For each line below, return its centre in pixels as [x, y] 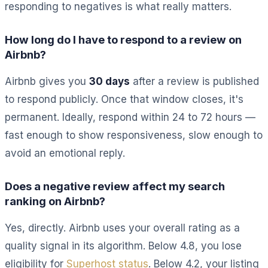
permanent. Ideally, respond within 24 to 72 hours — [130, 117]
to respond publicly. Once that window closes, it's [124, 99]
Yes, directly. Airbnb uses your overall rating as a [122, 228]
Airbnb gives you [47, 81]
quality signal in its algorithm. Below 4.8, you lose [123, 246]
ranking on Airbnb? [55, 201]
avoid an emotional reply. [65, 153]
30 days [109, 81]
